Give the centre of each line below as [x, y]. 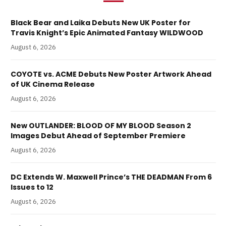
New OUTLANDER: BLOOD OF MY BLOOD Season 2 [101, 125]
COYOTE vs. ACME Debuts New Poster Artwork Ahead [111, 74]
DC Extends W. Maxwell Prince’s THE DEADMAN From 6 [111, 177]
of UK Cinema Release [53, 84]
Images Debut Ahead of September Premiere [98, 135]
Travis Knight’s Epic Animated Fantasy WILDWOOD [107, 33]
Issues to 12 [32, 187]
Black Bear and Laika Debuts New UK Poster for [101, 22]
